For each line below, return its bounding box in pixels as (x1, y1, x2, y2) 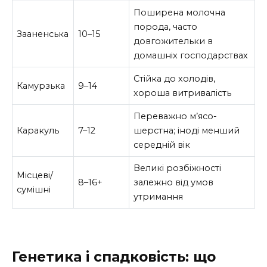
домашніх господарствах (133, 49, 249, 61)
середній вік (133, 139, 191, 150)
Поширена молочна (133, 7, 226, 18)
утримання (133, 191, 184, 202)
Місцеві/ (17, 169, 54, 181)
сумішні (17, 184, 51, 195)
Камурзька (17, 80, 66, 91)
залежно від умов (133, 176, 214, 188)
